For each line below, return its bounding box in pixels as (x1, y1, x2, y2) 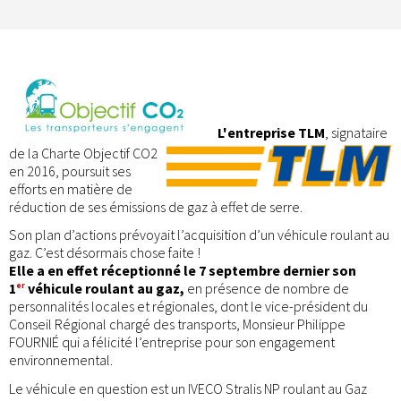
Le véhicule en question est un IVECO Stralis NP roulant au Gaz (9, 379, 367, 397)
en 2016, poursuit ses (9, 161, 131, 180)
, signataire (325, 123, 388, 141)
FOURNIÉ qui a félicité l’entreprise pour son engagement (9, 333, 335, 352)
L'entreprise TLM (218, 123, 325, 141)
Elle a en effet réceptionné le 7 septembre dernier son (9, 261, 356, 280)
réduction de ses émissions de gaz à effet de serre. (9, 197, 303, 216)
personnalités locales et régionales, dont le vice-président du (9, 297, 368, 316)
